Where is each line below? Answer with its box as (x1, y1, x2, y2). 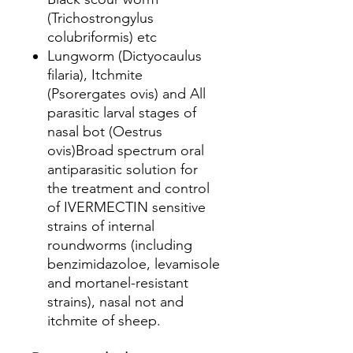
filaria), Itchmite (47, 66, 143, 84)
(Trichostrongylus (47, 9, 154, 27)
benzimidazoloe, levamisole (47, 255, 220, 273)
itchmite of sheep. (47, 312, 161, 329)
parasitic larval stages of (47, 104, 196, 121)
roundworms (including (47, 236, 192, 254)
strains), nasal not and (47, 293, 184, 310)
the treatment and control (47, 180, 210, 197)
